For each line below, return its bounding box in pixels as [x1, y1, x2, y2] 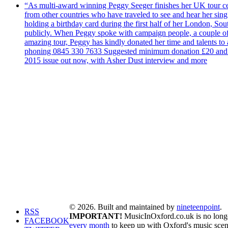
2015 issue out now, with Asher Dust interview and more [24, 55, 207, 65]
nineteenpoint [177, 202, 220, 211]
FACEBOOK [24, 216, 69, 225]
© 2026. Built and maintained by [69, 202, 177, 211]
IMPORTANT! [69, 211, 122, 220]
